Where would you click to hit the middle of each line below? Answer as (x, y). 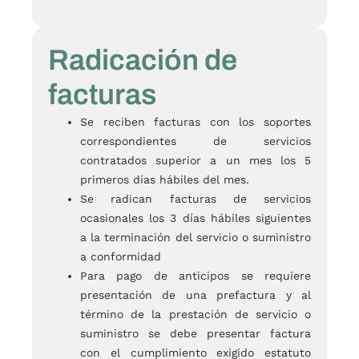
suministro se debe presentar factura (196, 333)
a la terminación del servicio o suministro (196, 237)
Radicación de (143, 60)
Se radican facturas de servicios (196, 198)
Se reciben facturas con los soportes (196, 121)
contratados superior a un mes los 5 (196, 160)
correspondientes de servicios (196, 141)
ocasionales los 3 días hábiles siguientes (196, 218)
